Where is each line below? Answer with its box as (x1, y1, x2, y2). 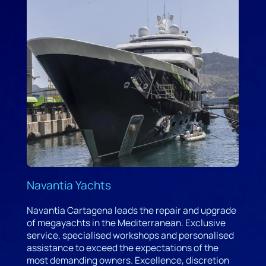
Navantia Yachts (26, 177, 111, 193)
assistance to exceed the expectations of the (26, 240, 218, 254)
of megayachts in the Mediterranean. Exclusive (26, 216, 226, 229)
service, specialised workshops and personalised (26, 228, 234, 242)
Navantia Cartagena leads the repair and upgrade (26, 203, 236, 217)
